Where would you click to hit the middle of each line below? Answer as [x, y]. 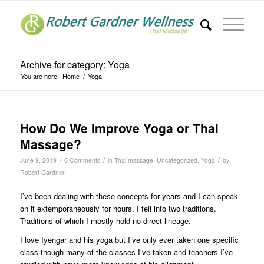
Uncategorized [177, 160]
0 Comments [82, 160]
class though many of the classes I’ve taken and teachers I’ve [126, 252]
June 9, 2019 [38, 160]
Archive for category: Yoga [75, 65]
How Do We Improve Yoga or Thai [119, 128]
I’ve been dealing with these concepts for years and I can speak [129, 196]
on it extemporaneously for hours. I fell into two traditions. [118, 209]
